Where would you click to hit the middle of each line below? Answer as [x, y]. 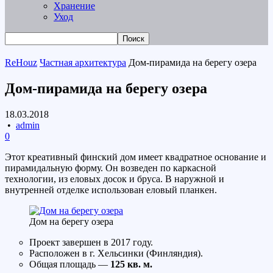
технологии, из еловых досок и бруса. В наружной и [115, 179]
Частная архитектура [83, 62]
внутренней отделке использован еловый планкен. [111, 190]
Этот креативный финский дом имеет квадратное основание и [136, 157]
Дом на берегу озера [71, 221]
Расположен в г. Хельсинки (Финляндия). [116, 253]
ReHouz [21, 62]
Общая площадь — [70, 264]
